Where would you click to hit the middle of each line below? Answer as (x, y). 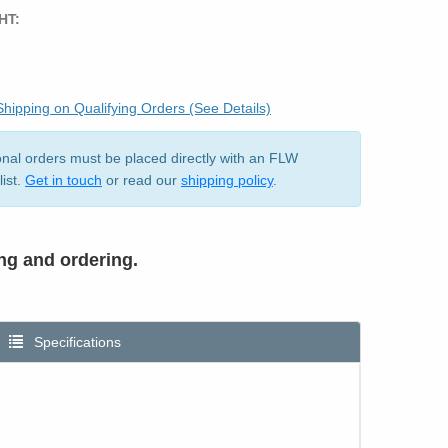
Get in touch (63, 179)
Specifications (75, 341)
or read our (141, 179)
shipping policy (227, 179)
